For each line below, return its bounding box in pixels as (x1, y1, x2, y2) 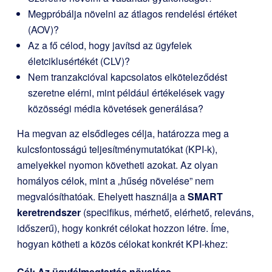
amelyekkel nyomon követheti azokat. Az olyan (17, 158, 218, 172)
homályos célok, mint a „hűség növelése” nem (17, 174, 214, 188)
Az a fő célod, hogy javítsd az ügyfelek (28, 38, 192, 52)
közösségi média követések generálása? (28, 101, 203, 115)
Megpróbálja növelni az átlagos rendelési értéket (28, 7, 237, 21)
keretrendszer (17, 205, 81, 219)
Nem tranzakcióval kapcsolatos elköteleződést (28, 70, 227, 84)
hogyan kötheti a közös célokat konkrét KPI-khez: (17, 237, 228, 251)
